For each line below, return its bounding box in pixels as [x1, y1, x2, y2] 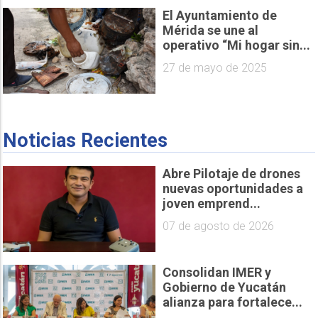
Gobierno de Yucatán [163, 279, 286, 295]
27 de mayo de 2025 [163, 61, 267, 75]
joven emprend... [163, 195, 261, 211]
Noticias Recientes [3, 128, 168, 152]
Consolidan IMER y [163, 264, 271, 280]
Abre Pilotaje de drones [163, 165, 300, 181]
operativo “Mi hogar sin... [163, 37, 310, 53]
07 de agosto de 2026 [163, 219, 274, 234]
